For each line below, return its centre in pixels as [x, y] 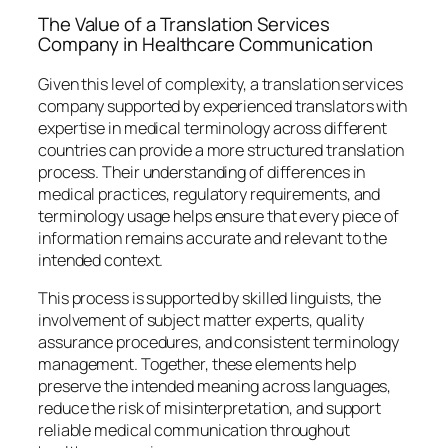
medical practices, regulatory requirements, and [209, 193]
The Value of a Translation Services [184, 24]
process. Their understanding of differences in [202, 171]
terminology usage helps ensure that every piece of [218, 215]
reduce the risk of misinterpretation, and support [210, 407]
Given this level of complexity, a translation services [220, 83]
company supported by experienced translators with [223, 105]
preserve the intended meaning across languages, [215, 385]
